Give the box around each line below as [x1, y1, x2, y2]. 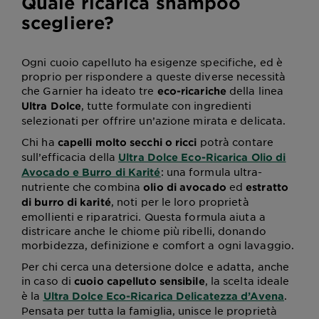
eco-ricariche [157, 85, 226, 98]
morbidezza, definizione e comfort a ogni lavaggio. [21, 239, 295, 252]
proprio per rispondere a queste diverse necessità [21, 70, 286, 83]
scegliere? [21, 12, 114, 33]
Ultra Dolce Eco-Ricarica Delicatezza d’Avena [43, 290, 284, 303]
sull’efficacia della [21, 150, 119, 164]
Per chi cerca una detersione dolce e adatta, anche [21, 260, 290, 273]
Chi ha [21, 135, 58, 149]
